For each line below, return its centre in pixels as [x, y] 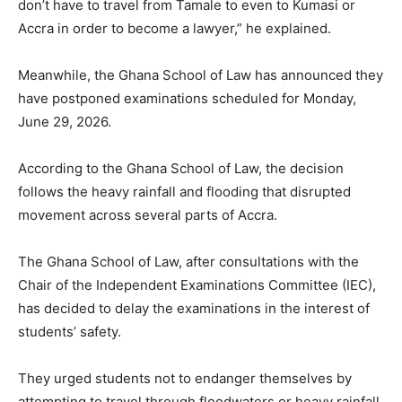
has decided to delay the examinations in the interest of [194, 309]
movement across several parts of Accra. [148, 215]
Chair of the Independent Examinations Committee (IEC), [197, 285]
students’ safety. [70, 332]
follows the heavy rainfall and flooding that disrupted [184, 192]
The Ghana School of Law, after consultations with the [188, 262]
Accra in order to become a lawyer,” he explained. [175, 29]
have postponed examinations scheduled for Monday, [187, 99]
